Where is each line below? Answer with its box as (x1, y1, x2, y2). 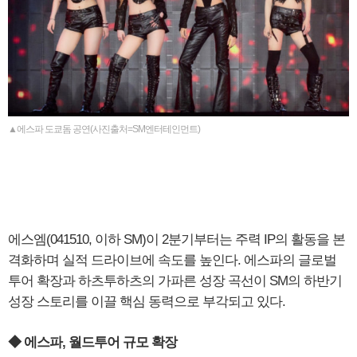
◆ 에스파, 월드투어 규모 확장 (8, 335, 177, 351)
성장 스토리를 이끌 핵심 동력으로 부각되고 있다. (8, 294, 285, 310)
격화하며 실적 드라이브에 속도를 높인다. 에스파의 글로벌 (8, 253, 336, 269)
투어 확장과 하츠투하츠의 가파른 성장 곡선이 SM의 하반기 (8, 273, 342, 289)
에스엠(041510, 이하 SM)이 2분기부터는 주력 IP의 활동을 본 (8, 232, 345, 248)
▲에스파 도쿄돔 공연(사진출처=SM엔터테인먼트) (8, 124, 200, 135)
